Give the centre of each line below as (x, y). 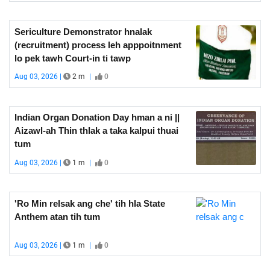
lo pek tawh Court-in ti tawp (72, 58)
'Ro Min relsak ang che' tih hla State (89, 203)
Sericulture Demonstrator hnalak (83, 31)
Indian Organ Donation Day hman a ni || (97, 117)
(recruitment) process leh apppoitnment (98, 45)
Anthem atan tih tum (57, 216)
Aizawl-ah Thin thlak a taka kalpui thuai (96, 130)
